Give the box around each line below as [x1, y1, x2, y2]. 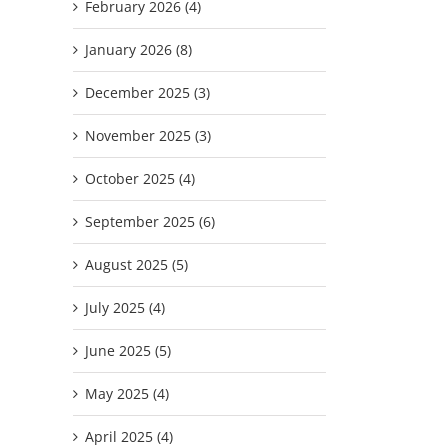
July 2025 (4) [85, 297, 165, 317]
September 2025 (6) [85, 211, 215, 231]
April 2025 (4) [85, 426, 173, 446]
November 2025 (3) [85, 125, 211, 145]
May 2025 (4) [85, 383, 169, 403]
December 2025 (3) [85, 82, 210, 102]
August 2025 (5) [85, 254, 188, 274]
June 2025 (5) [85, 340, 171, 360]
